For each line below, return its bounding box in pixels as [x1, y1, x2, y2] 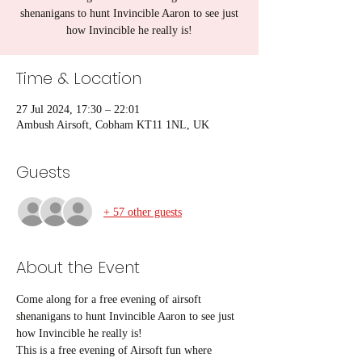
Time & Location [16, 67, 141, 90]
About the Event [16, 256, 140, 279]
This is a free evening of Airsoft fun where [16, 344, 215, 356]
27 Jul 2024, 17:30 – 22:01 [16, 103, 140, 116]
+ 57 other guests [103, 205, 182, 218]
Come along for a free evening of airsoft [16, 293, 204, 305]
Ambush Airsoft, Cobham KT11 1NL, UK [16, 119, 209, 131]
